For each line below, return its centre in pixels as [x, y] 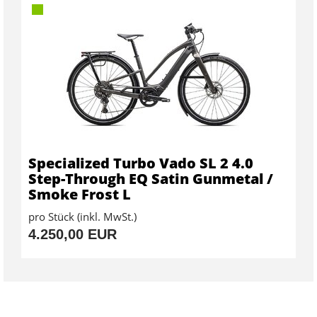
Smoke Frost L [80, 195]
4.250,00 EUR [73, 235]
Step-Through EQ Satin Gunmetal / [151, 179]
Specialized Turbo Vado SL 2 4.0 [141, 163]
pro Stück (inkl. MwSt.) [82, 217]
